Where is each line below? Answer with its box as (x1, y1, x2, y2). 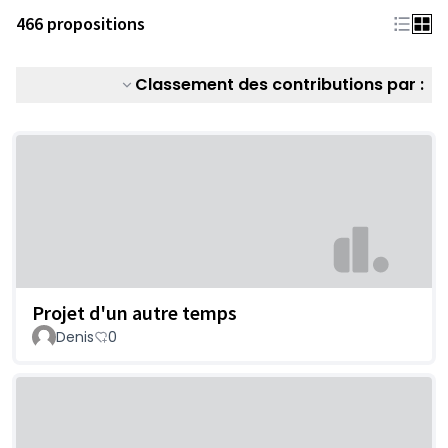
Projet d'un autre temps (32, 300, 237, 326)
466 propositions (16, 12, 145, 35)
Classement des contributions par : (135, 73, 424, 96)
